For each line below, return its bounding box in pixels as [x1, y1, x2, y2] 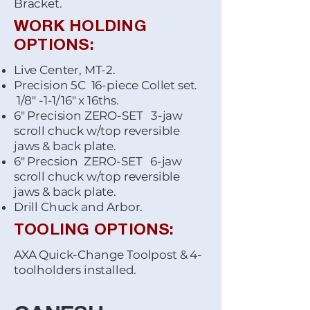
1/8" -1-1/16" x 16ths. [14, 93, 120, 107]
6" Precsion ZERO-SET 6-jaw [14, 154, 183, 168]
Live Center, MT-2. [14, 63, 116, 77]
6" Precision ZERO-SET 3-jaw [14, 109, 183, 122]
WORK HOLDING [14, 20, 147, 35]
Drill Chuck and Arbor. [14, 200, 143, 214]
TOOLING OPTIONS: [14, 224, 174, 238]
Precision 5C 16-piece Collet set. [14, 78, 206, 92]
